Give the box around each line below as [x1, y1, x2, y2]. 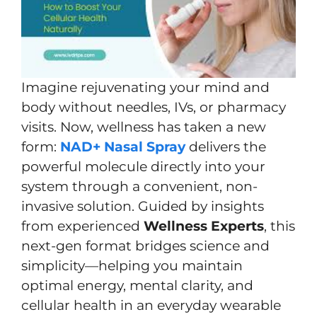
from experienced [21, 217, 144, 234]
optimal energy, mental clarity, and [21, 277, 253, 294]
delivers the [185, 138, 266, 155]
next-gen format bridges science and [21, 237, 270, 254]
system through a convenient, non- [21, 178, 258, 195]
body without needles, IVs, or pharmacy [21, 98, 286, 115]
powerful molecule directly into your [21, 158, 265, 175]
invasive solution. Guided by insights [21, 197, 264, 214]
